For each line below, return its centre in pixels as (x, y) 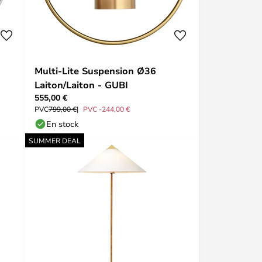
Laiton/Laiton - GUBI (81, 85)
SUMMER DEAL (55, 140)
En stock (62, 124)
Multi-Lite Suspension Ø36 (95, 71)
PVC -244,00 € (106, 109)
